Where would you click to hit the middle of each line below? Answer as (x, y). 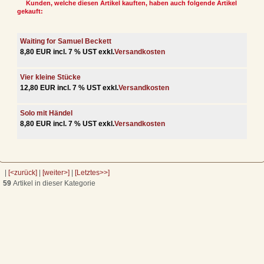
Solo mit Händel (46, 113)
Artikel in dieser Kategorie (53, 183)
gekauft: (30, 11)
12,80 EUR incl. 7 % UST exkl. (69, 88)
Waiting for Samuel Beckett (66, 41)
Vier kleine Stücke (50, 77)
